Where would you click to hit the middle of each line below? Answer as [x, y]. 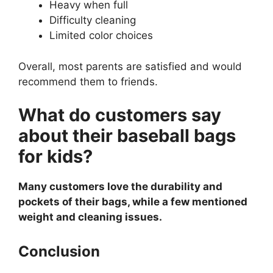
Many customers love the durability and [120, 187]
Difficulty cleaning [93, 20]
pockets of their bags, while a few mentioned [133, 202]
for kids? [55, 157]
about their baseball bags [127, 136]
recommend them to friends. [88, 81]
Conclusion [59, 251]
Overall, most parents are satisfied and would [130, 66]
